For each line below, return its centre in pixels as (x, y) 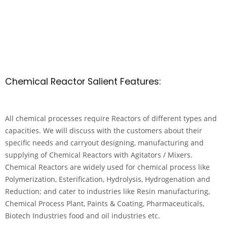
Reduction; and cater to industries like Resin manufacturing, (107, 191)
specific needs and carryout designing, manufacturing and (104, 143)
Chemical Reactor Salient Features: (83, 82)
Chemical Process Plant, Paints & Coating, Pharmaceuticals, (105, 203)
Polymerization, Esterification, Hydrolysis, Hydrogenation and (108, 179)
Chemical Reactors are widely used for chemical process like (107, 167)
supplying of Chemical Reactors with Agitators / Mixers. (99, 155)
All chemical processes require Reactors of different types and (111, 118)
